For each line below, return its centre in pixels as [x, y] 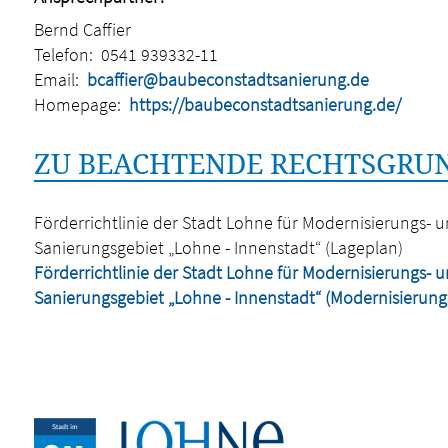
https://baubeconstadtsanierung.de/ [264, 104]
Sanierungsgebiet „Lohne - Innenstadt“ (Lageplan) [218, 247]
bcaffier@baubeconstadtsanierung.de [227, 79]
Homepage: [77, 104]
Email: [56, 79]
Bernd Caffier [82, 29]
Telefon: [63, 54]
